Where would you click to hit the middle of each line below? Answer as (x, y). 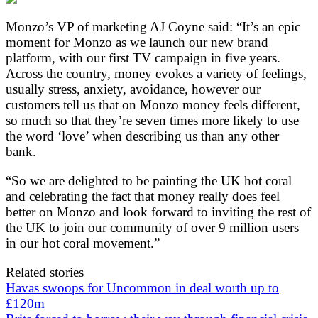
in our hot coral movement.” (83, 243)
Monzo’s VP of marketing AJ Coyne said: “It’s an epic (153, 26)
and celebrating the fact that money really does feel (143, 196)
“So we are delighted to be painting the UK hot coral (149, 180)
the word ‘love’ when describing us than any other (142, 136)
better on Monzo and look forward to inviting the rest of (158, 212)
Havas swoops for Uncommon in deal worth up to (142, 287)
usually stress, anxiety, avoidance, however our (133, 89)
